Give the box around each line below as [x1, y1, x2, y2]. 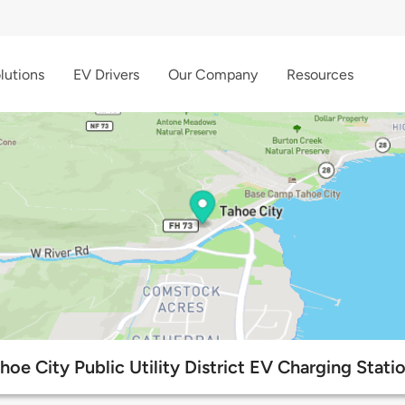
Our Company [168, 65, 258, 83]
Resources [287, 65, 353, 83]
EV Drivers [73, 65, 139, 83]
